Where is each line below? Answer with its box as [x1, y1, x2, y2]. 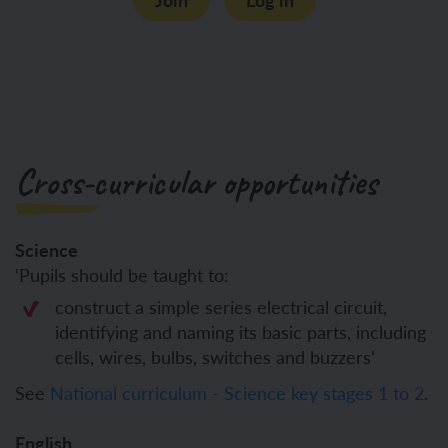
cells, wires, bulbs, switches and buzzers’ [55, 343, 375, 369]
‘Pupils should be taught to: [15, 261, 229, 287]
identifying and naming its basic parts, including [55, 318, 426, 344]
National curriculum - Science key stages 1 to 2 [50, 379, 424, 405]
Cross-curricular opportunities [15, 159, 377, 205]
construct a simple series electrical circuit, [55, 293, 387, 319]
